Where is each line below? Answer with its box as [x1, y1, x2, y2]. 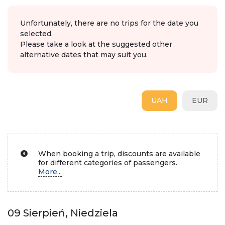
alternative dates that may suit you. [20, 50, 148, 59]
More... [38, 167, 62, 176]
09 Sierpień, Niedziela [8, 207, 118, 219]
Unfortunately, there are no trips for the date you [20, 19, 198, 28]
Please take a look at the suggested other [20, 40, 172, 49]
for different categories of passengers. [38, 158, 177, 167]
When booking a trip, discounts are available [38, 149, 200, 158]
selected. [20, 29, 53, 38]
